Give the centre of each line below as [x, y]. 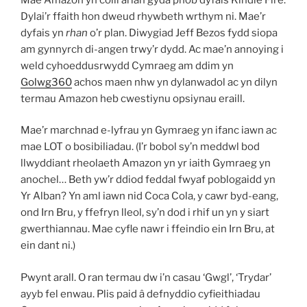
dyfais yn [43, 33]
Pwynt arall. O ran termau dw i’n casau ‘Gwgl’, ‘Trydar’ [146, 277]
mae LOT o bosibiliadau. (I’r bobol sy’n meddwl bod [140, 147]
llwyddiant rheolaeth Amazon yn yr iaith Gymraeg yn [146, 163]
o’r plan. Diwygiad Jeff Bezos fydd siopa [183, 33]
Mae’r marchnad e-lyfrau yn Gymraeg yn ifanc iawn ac [149, 130]
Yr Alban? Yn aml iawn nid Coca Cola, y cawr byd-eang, [149, 196]
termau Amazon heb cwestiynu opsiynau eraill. [133, 98]
